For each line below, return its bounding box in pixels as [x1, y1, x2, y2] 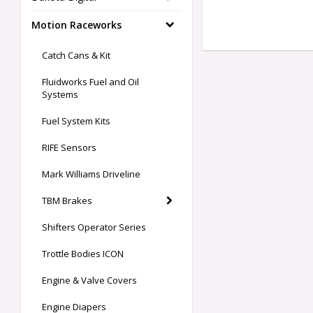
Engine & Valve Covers [42, 274, 137, 287]
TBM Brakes [42, 194, 92, 208]
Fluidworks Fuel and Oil [42, 75, 139, 89]
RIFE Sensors [42, 141, 96, 154]
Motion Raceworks [31, 18, 122, 32]
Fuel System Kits [42, 115, 110, 128]
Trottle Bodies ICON [42, 247, 124, 261]
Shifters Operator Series [42, 221, 146, 234]
